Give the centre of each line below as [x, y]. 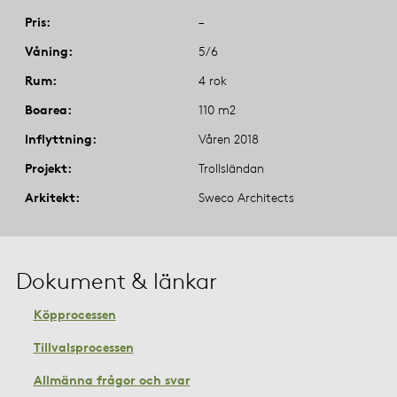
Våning [47, 51]
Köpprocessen [74, 314]
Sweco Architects [246, 197]
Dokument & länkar [116, 280]
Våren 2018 [229, 138]
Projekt [46, 167]
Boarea [46, 109]
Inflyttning [58, 138]
